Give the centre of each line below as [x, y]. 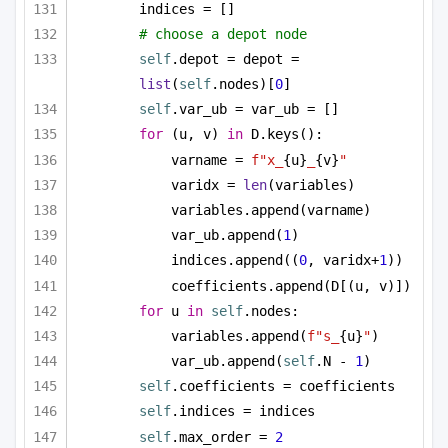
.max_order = [223, 436]
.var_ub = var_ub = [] [255, 109]
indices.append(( [235, 260]
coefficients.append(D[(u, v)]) [291, 285]
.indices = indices [243, 411]
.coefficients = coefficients [283, 386]
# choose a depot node [223, 34]
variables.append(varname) [271, 209]
